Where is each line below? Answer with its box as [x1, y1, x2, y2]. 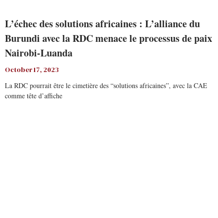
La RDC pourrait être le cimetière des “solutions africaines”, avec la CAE [5, 81, 207, 90]
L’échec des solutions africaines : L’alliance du [5, 17, 200, 31]
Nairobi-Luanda [5, 46, 73, 60]
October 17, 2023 [5, 65, 59, 74]
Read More [5, 114, 35, 124]
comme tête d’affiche [5, 91, 62, 100]
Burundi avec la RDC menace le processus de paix [5, 31, 212, 45]
